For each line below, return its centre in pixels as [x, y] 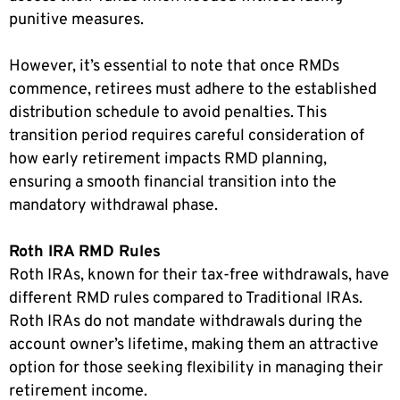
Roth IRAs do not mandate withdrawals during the [186, 321]
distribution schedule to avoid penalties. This [168, 112]
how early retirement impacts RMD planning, [168, 159]
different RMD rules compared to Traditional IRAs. [186, 298]
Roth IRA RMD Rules [85, 252]
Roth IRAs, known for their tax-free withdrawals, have [199, 275]
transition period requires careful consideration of [187, 136]
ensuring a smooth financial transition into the [173, 182]
